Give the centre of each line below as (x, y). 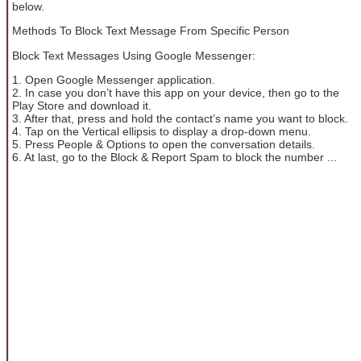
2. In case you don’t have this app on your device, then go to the (176, 92)
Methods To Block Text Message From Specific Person (151, 31)
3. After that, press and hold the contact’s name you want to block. (180, 118)
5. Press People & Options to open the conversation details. (164, 144)
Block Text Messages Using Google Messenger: (134, 55)
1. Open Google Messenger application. (114, 79)
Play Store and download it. (82, 105)
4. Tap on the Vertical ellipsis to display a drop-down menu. (162, 131)
